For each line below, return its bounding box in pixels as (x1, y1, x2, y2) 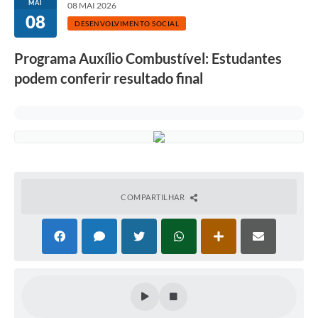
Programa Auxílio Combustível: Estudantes (14, 50, 282, 67)
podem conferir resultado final (14, 70, 203, 87)
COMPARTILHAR (121, 192, 187, 202)
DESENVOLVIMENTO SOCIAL (75, 19, 179, 28)
